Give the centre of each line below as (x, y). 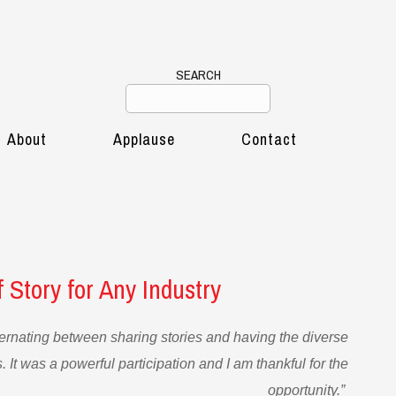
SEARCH (198, 75)
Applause (144, 139)
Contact (269, 139)
